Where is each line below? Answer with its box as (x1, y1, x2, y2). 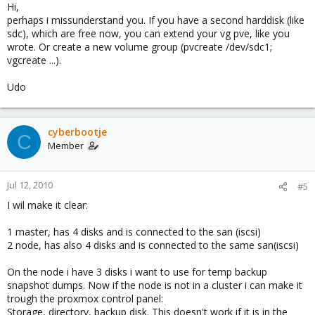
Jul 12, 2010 (7, 179, 53, 191)
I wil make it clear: (7, 198, 88, 212)
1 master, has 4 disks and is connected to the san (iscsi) (7, 225, 261, 238)
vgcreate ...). (7, 53, 61, 67)
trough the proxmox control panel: (7, 292, 163, 305)
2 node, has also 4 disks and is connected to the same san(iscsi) (7, 238, 299, 252)
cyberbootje (48, 125, 107, 139)
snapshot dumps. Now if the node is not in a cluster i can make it (7, 278, 302, 292)
